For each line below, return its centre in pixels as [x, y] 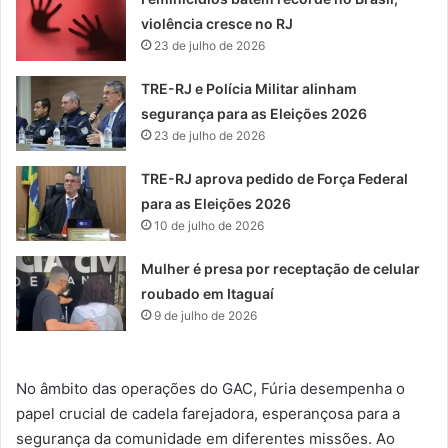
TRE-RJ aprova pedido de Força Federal [275, 178]
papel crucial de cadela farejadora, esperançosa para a [208, 413]
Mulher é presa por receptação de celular [281, 268]
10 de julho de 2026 [209, 225]
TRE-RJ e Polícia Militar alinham [249, 88]
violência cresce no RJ [217, 23]
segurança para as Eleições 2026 [254, 113]
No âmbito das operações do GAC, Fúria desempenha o [210, 388]
